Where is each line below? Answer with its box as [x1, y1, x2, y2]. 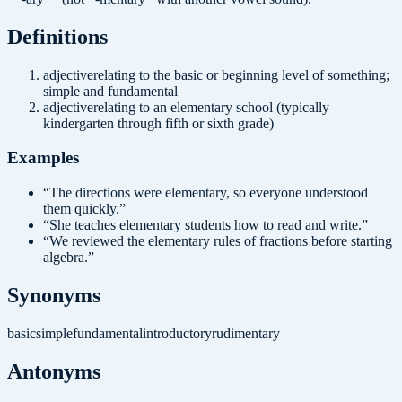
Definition [7, 24, 100, 48]
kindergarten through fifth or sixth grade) [43, 115, 274, 131]
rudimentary [212, 325, 280, 341]
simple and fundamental [43, 83, 178, 99]
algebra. [43, 249, 88, 266]
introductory [143, 325, 212, 341]
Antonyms [7, 359, 100, 383]
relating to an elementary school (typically [93, 99, 329, 115]
